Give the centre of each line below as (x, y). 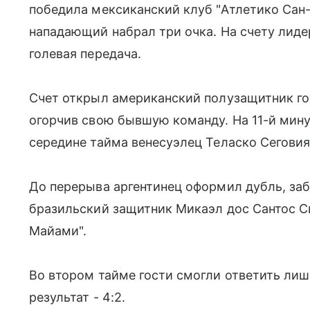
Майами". (58, 231)
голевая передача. (85, 54)
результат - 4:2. (77, 298)
